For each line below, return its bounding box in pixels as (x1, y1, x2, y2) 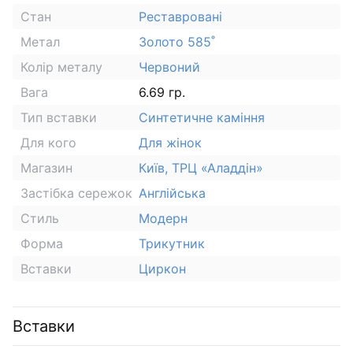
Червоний (139, 58, 200, 75)
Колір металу (20, 58, 102, 75)
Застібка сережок (20, 184, 132, 201)
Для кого (20, 134, 76, 150)
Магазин (20, 159, 72, 176)
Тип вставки (20, 109, 97, 125)
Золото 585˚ (139, 33, 215, 50)
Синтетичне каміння (139, 109, 265, 125)
